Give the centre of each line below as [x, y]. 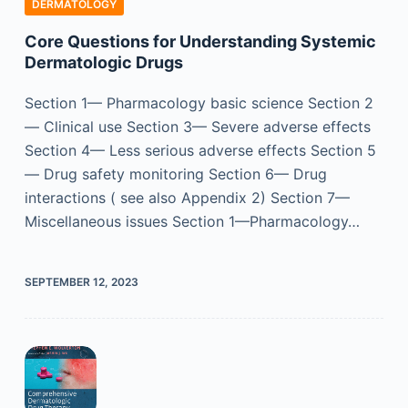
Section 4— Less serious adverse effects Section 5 [200, 150]
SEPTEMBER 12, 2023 [81, 281]
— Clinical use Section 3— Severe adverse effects [197, 126]
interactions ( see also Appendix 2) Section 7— [187, 197]
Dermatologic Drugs [103, 62]
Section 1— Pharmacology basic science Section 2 [199, 102]
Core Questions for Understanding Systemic [200, 41]
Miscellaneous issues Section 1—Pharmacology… [192, 221]
